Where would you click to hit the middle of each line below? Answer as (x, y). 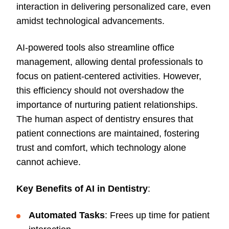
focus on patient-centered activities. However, (109, 76)
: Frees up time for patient (157, 215)
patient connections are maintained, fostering (108, 134)
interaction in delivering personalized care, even (113, 7)
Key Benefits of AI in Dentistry (82, 189)
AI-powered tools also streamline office (95, 48)
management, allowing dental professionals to (110, 62)
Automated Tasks (67, 215)
